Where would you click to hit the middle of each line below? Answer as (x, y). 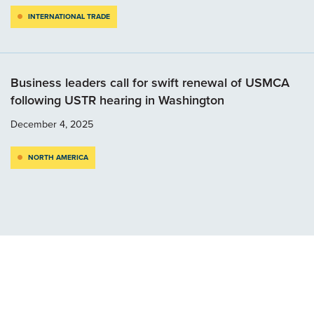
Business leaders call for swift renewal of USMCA (150, 83)
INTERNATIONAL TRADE (69, 17)
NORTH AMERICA (58, 158)
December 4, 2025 (52, 124)
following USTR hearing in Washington (119, 101)
